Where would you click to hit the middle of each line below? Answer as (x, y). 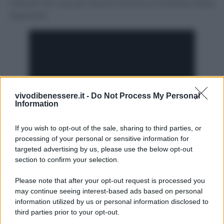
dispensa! (28, 15)
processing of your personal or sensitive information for (102, 138)
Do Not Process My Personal (145, 96)
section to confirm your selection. (67, 159)
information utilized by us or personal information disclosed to (112, 201)
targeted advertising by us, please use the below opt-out (104, 149)
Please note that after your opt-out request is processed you (110, 180)
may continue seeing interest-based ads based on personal (109, 191)
